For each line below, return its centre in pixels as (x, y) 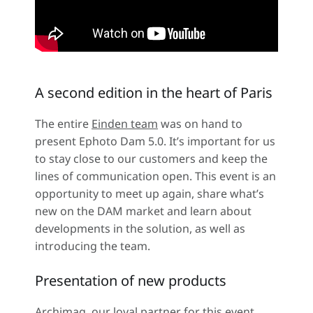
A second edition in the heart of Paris (154, 93)
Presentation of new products (131, 281)
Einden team (125, 124)
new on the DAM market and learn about (143, 211)
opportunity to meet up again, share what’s (150, 194)
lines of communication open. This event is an (155, 176)
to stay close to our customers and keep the (151, 159)
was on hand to (200, 124)
